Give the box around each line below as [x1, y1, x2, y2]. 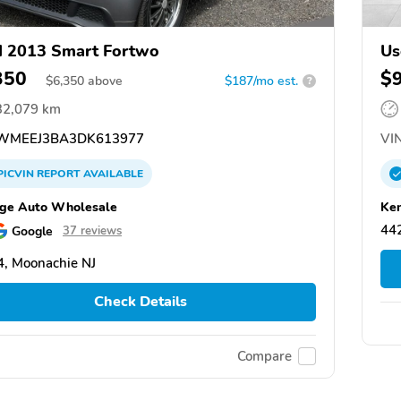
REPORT [37, 166, 81, 181]
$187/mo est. [225, 72, 298, 90]
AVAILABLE [81, 166, 143, 181]
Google [12, 221, 53, 240]
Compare [237, 347, 292, 366]
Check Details [93, 292, 187, 312]
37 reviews [63, 222, 122, 239]
